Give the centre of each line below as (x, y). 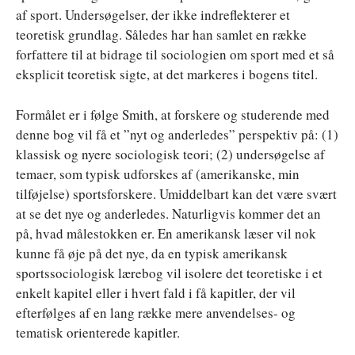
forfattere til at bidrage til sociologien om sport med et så (175, 54)
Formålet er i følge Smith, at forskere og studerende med (173, 114)
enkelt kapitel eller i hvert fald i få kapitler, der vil (156, 292)
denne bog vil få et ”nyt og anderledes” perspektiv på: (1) (177, 134)
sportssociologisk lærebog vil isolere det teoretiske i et (169, 273)
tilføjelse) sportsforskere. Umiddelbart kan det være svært (176, 193)
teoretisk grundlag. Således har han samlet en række (161, 34)
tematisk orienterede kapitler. (98, 332)
